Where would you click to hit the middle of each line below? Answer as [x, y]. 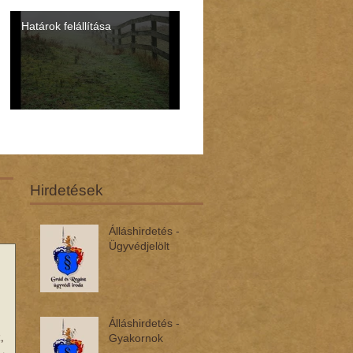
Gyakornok [136, 338]
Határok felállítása [66, 26]
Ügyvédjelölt [139, 246]
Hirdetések [67, 190]
